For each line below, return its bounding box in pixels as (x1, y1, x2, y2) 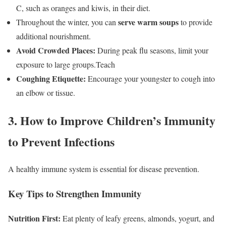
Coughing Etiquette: (16, 72, 86, 84)
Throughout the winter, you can (16, 16, 118, 27)
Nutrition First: (8, 212, 61, 224)
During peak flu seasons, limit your (95, 44, 208, 55)
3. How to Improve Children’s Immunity (8, 111, 215, 129)
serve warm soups (118, 16, 179, 28)
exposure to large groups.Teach (16, 59, 115, 70)
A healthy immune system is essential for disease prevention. (8, 163, 199, 175)
